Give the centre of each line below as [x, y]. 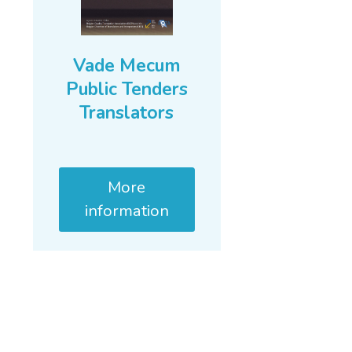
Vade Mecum [126, 65]
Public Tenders [126, 89]
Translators [127, 112]
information [126, 211]
